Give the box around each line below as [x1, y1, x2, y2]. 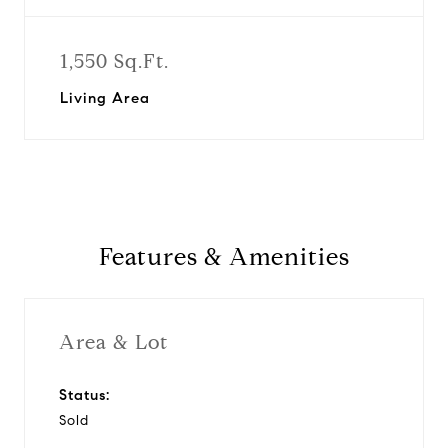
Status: [59, 385, 110, 404]
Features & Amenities [98, 242, 350, 272]
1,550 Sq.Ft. [60, 49, 169, 74]
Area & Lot [59, 329, 168, 355]
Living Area [60, 89, 150, 107]
